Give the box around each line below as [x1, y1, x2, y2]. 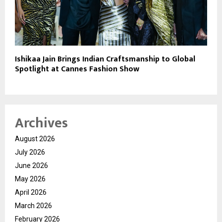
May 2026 [15, 174, 46, 183]
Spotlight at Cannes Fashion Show [15, 62, 139, 76]
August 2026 [15, 134, 55, 143]
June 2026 [15, 161, 48, 169]
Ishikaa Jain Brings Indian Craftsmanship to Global [15, 52, 195, 66]
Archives [15, 111, 68, 135]
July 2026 [15, 148, 45, 156]
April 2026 [15, 188, 47, 196]
